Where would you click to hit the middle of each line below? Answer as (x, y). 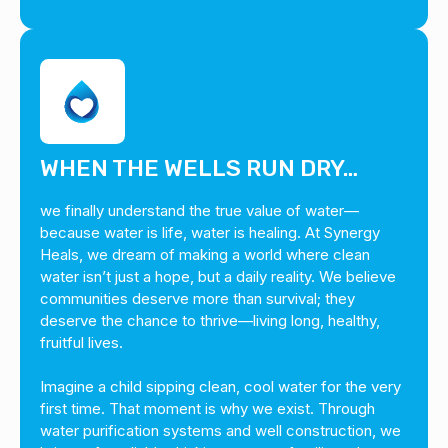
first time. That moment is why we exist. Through (207, 408)
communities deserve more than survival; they (197, 298)
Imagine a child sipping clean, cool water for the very (220, 386)
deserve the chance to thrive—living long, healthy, (210, 320)
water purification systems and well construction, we (220, 430)
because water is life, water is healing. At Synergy (210, 232)
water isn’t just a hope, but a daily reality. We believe (218, 276)
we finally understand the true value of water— (199, 210)
